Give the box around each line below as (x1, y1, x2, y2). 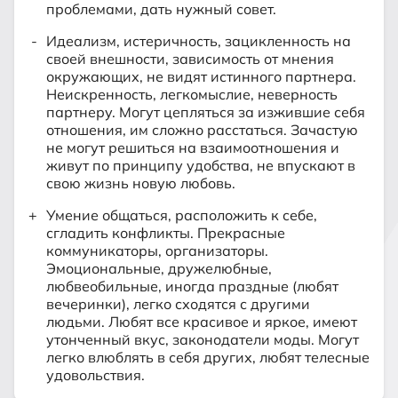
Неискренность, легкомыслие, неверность (46, 85, 338, 103)
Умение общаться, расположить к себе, (46, 206, 317, 224)
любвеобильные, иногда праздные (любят (46, 277, 338, 295)
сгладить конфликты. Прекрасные (46, 224, 285, 242)
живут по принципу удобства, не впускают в (46, 156, 355, 174)
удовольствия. (46, 366, 145, 384)
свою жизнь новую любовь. (46, 174, 235, 192)
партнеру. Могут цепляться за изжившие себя (46, 103, 365, 121)
